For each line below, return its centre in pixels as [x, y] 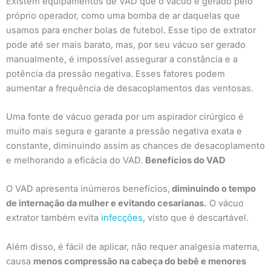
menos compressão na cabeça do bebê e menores [140, 261]
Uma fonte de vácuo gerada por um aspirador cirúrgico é [125, 117]
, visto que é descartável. [197, 218]
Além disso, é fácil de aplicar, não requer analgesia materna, [133, 247]
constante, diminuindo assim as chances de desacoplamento [135, 146]
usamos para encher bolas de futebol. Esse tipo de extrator [131, 30]
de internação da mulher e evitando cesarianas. [106, 204]
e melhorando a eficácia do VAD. [76, 161]
